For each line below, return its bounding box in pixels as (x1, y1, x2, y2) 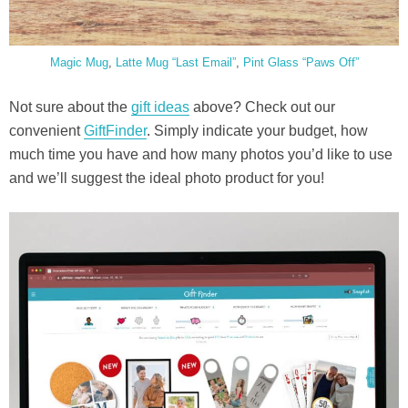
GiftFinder (84, 123, 147, 139)
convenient (9, 123, 84, 139)
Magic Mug (49, 56, 108, 70)
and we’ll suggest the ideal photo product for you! (9, 170, 324, 187)
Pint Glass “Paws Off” (242, 56, 359, 70)
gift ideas (131, 99, 189, 116)
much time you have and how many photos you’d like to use (9, 147, 393, 163)
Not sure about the (9, 99, 131, 116)
